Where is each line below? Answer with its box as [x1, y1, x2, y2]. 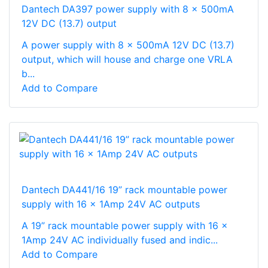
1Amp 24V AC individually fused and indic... [22, 233, 218, 246]
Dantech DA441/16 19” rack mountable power [22, 183, 227, 196]
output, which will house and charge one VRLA [22, 53, 233, 65]
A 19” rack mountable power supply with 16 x [22, 219, 228, 232]
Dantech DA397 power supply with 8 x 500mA [22, 2, 234, 15]
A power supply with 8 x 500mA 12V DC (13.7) [22, 38, 234, 51]
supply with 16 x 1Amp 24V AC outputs [22, 197, 200, 210]
